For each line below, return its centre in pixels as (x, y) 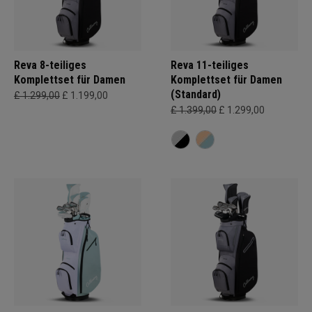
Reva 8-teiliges (50, 65)
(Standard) (196, 94)
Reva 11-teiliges (210, 65)
